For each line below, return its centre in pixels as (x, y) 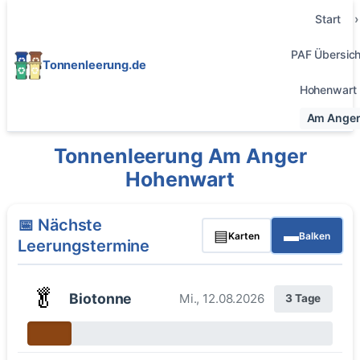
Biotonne (101, 298)
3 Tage (303, 299)
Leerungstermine (84, 246)
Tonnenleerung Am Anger (180, 155)
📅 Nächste (60, 225)
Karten (244, 235)
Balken (314, 235)
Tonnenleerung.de (94, 65)
